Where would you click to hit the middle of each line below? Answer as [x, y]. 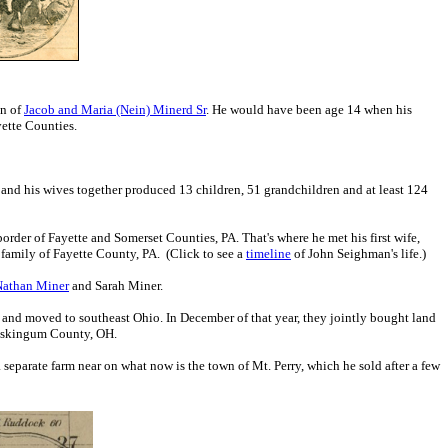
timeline [268, 253]
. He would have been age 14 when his [309, 109]
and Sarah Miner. [116, 285]
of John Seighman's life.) [358, 253]
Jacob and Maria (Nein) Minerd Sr [115, 109]
